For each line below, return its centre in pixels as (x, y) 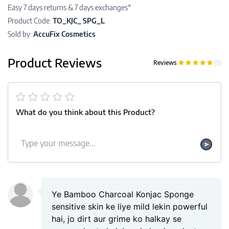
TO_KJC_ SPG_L (79, 21)
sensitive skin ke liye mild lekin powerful (130, 207)
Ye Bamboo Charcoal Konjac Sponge (123, 194)
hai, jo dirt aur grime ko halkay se (117, 219)
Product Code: (30, 21)
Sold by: (20, 34)
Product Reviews (55, 62)
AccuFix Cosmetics (64, 34)
